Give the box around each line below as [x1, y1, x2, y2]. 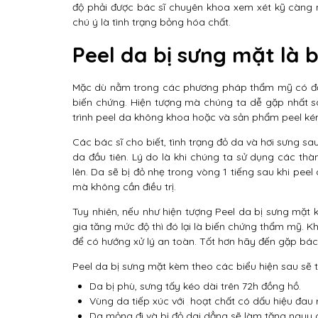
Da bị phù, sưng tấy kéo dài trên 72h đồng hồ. [89, 280, 301, 292]
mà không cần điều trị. [72, 180, 176, 193]
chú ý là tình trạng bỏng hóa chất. [72, 16, 231, 28]
